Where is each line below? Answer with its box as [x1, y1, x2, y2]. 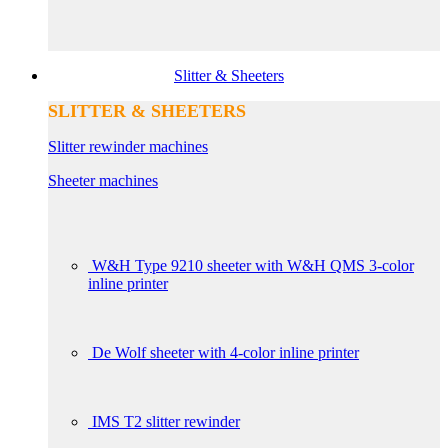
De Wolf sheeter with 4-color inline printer [92, 343, 359, 361]
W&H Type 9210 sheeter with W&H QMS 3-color [92, 256, 414, 274]
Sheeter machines [48, 171, 158, 189]
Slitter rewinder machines [48, 137, 208, 155]
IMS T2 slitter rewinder [92, 412, 240, 430]
